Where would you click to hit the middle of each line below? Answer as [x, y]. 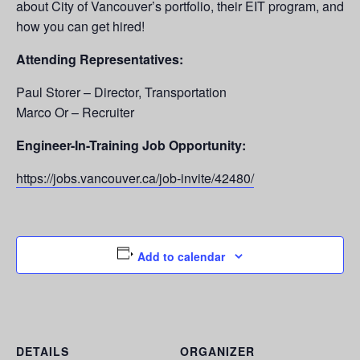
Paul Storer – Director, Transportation [121, 92]
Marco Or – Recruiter [75, 112]
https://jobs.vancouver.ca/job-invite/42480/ [135, 178]
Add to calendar [182, 257]
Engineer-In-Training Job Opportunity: [131, 145]
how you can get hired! [80, 27]
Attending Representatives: [101, 59]
